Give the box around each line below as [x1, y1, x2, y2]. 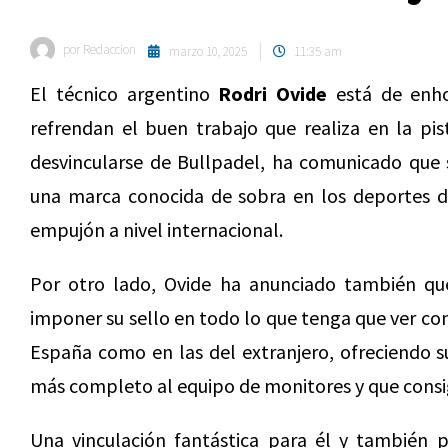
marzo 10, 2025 [169, 43, 247, 60]
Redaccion [80, 41, 136, 58]
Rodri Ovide [218, 81, 328, 106]
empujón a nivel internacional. [30, 217, 283, 242]
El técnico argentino [30, 81, 219, 106]
